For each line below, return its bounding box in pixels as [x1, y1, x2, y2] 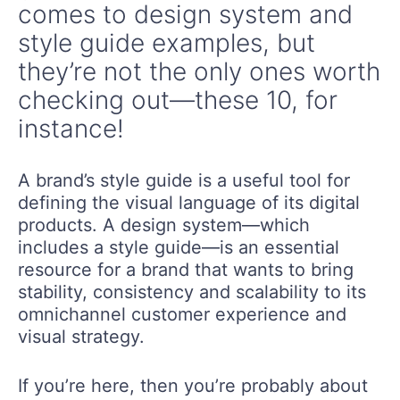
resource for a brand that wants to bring [18, 258, 354, 280]
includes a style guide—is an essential [18, 236, 339, 258]
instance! [18, 112, 124, 144]
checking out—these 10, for [18, 84, 337, 115]
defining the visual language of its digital [18, 191, 360, 213]
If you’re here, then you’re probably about [18, 374, 368, 396]
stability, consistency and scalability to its [18, 280, 366, 303]
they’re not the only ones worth [18, 55, 380, 87]
